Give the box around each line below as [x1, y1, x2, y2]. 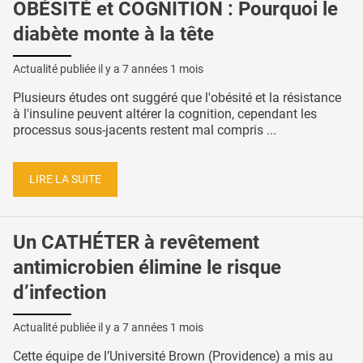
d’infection [13, 281, 106, 305]
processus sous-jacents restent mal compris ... [13, 122, 276, 139]
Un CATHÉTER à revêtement [13, 231, 259, 254]
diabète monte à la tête [13, 23, 214, 46]
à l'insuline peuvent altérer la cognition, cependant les [13, 106, 317, 122]
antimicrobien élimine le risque [13, 256, 281, 280]
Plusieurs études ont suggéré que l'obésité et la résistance [13, 90, 341, 106]
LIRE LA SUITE [29, 172, 101, 186]
